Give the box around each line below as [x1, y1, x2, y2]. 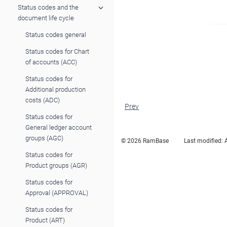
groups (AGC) [25, 134, 63, 142]
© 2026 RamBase [121, 137, 169, 144]
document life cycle [18, 14, 74, 22]
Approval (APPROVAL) [25, 188, 88, 197]
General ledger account [25, 123, 92, 131]
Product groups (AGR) [25, 161, 87, 169]
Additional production [25, 85, 86, 93]
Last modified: [184, 137, 224, 144]
